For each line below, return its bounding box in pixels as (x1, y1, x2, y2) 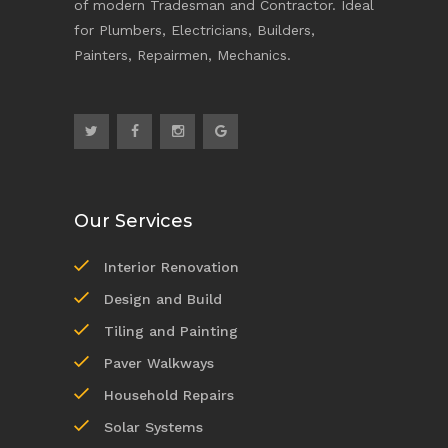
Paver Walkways (104, 354, 214, 371)
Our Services (74, 209, 192, 232)
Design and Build (104, 290, 222, 307)
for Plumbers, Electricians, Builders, (74, 21, 315, 38)
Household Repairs (104, 386, 234, 403)
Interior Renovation (104, 258, 239, 275)
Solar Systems (104, 418, 203, 435)
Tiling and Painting (104, 322, 238, 339)
